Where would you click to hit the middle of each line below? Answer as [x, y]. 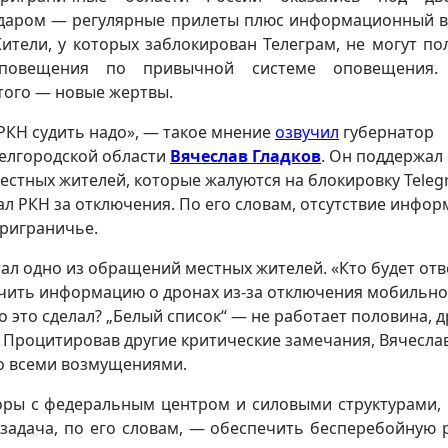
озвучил [307, 132]
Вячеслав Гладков [245, 156]
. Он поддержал [382, 156]
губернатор [386, 132]
